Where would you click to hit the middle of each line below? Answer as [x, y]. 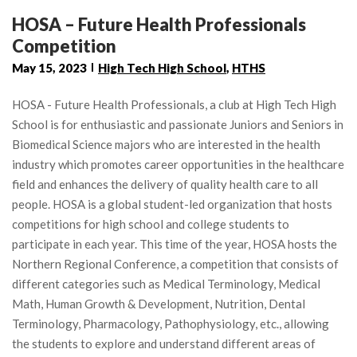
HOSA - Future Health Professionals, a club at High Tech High [174, 104]
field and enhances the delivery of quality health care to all [165, 184]
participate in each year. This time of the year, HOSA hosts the [175, 243]
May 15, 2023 [49, 67]
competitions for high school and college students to [151, 224]
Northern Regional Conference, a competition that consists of [175, 263]
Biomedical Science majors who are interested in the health [166, 144]
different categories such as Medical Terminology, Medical [166, 283]
